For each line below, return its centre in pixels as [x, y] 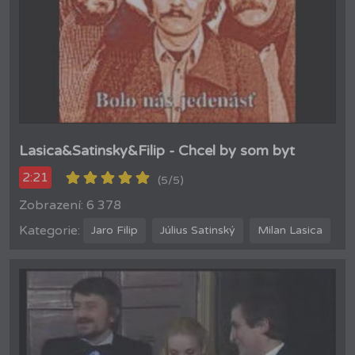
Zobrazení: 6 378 [70, 205]
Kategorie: [50, 230]
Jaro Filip [115, 231]
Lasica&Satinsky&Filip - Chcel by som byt [157, 150]
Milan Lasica [290, 231]
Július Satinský [198, 231]
